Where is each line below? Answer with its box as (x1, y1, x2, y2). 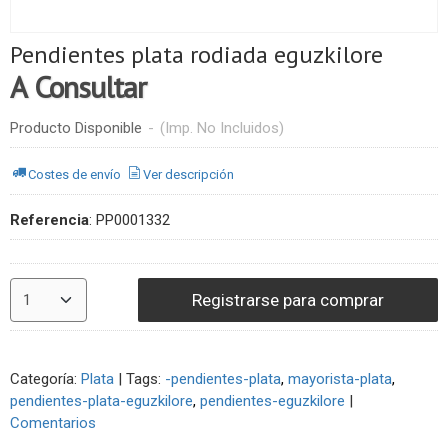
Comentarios (10, 413, 96, 432)
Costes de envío (28, 166, 122, 182)
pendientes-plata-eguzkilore (10, 391, 193, 410)
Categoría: (10, 369, 81, 388)
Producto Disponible (10, 119, 142, 137)
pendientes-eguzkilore (200, 391, 345, 410)
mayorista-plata (288, 369, 392, 388)
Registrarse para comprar (192, 289, 385, 310)
